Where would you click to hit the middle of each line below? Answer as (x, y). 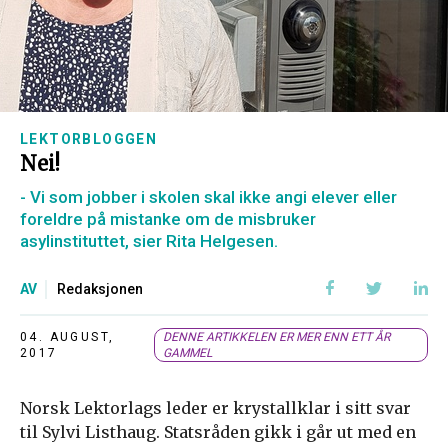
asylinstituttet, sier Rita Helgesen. (149, 241)
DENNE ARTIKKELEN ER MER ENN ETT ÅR (277, 337)
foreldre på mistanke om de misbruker (168, 219)
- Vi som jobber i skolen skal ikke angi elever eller (208, 197)
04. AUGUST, (67, 337)
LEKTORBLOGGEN (89, 139)
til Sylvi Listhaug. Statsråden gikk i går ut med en (218, 432)
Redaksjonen (100, 289)
